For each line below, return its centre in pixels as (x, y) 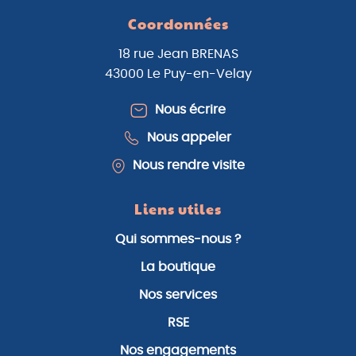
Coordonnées (178, 26)
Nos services (178, 295)
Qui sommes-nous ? (178, 240)
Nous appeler (189, 138)
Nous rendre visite (188, 166)
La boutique (178, 267)
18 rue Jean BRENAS (178, 54)
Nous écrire (190, 110)
